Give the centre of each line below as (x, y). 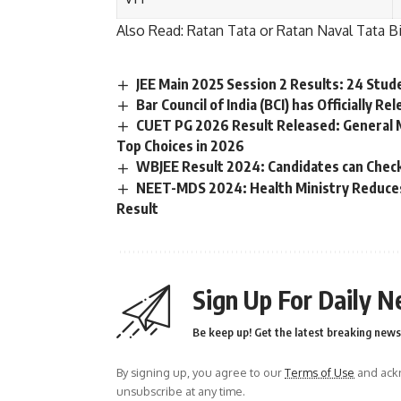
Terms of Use (320, 372)
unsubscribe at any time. (181, 391)
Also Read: (152, 31)
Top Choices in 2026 (180, 146)
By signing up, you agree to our (200, 372)
